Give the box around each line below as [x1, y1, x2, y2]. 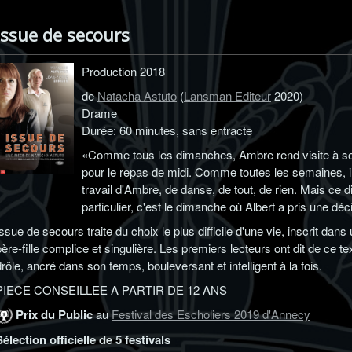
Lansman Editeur [184, 87, 271, 104]
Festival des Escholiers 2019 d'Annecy [112, 306, 310, 322]
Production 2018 [82, 63, 165, 79]
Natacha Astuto [97, 87, 177, 104]
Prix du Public [13, 306, 93, 323]
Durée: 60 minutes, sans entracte [82, 122, 252, 138]
